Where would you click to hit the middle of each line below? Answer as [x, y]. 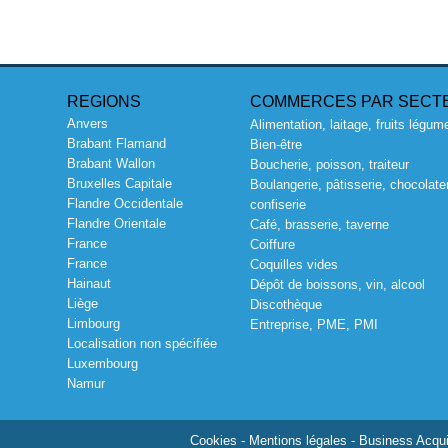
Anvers [88, 124]
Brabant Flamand [117, 144]
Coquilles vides [293, 265]
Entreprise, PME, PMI [313, 325]
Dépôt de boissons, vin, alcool [337, 285]
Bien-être [275, 145]
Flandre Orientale [117, 224]
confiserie [277, 205]
